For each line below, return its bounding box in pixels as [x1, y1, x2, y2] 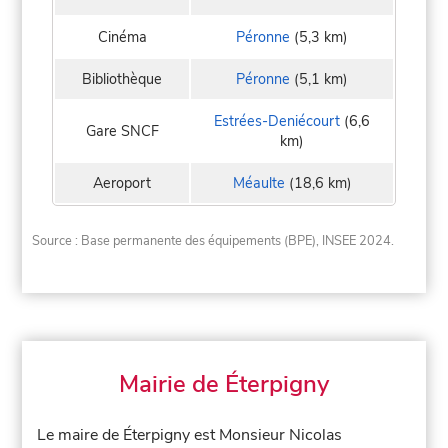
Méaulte [232, 173, 285, 194]
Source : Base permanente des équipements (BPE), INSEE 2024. [32, 231, 395, 250]
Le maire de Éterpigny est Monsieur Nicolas [37, 423, 343, 446]
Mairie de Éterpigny [119, 367, 329, 400]
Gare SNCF [85, 121, 159, 142]
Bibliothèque [82, 69, 162, 90]
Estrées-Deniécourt [214, 111, 340, 132]
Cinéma [97, 27, 147, 48]
